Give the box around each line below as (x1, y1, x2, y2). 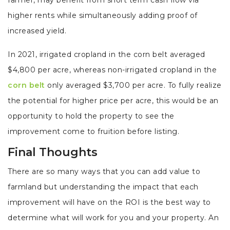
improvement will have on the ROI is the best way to (8, 198, 211, 207)
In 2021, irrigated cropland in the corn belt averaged (8, 50, 205, 59)
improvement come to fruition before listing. (8, 127, 182, 136)
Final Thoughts (8, 145, 98, 159)
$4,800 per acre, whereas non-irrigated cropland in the (8, 65, 217, 74)
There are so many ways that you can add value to (8, 167, 200, 176)
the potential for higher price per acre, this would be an (8, 96, 219, 105)
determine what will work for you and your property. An (8, 213, 219, 222)
